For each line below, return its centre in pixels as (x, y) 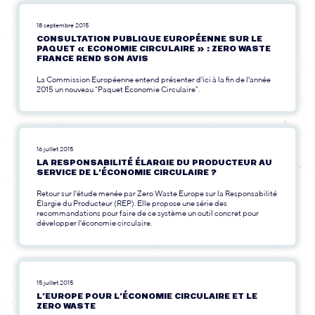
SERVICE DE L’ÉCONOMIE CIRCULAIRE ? (127, 173)
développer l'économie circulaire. (94, 222)
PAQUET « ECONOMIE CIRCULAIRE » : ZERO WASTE (154, 49)
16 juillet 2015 (55, 149)
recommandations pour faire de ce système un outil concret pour (148, 212)
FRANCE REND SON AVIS (92, 59)
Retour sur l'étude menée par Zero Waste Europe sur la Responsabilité (157, 193)
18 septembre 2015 (63, 25)
